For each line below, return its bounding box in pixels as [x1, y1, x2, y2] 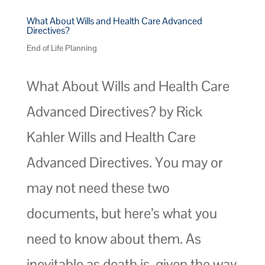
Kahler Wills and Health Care [26, 127, 196, 146]
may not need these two [26, 178, 170, 197]
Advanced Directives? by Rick [26, 102, 202, 121]
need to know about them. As [26, 229, 201, 248]
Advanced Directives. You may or [26, 153, 223, 172]
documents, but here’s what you [26, 203, 217, 222]
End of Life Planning [26, 42, 97, 53]
